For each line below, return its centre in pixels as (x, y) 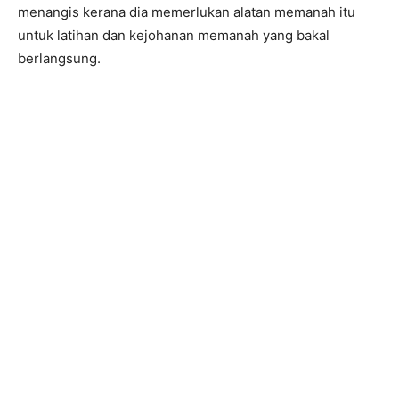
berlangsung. (59, 58)
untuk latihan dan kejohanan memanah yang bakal (174, 35)
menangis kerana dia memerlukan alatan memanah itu (187, 12)
